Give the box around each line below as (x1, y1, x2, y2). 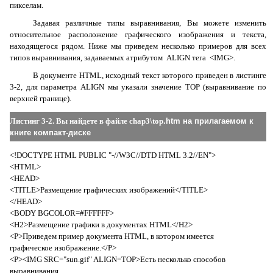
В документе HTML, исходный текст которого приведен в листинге (32, 71, 266, 80)
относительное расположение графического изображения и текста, (10, 30, 266, 39)
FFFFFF (84, 208, 110, 218)
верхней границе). (10, 94, 71, 103)
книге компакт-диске (10, 128, 91, 137)
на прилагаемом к (180, 116, 253, 126)
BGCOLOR (38, 208, 76, 218)
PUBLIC (79, 151, 107, 160)
